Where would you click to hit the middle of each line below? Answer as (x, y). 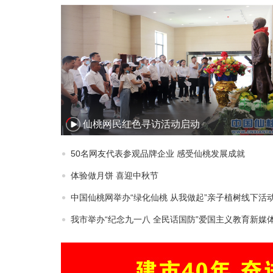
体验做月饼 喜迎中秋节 (115, 175)
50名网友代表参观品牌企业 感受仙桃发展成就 (158, 154)
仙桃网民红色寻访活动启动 (141, 124)
